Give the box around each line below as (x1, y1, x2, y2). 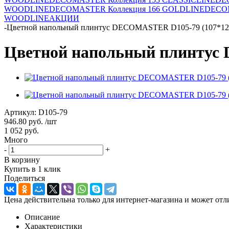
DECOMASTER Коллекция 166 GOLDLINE (49, 5, 204, 13)
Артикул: (4, 107, 36, 117)
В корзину (4, 155, 40, 164)
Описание (25, 212, 60, 221)
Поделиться (4, 173, 45, 182)
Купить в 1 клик (4, 164, 61, 173)
